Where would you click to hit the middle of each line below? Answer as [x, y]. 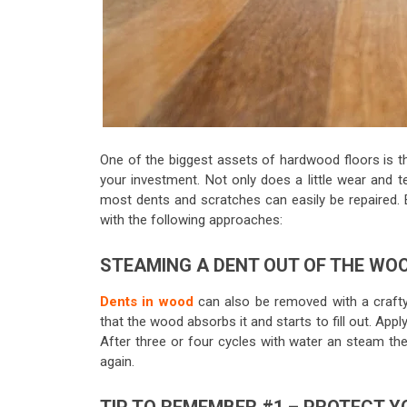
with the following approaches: [191, 220]
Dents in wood [147, 302]
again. [117, 362]
